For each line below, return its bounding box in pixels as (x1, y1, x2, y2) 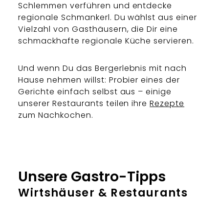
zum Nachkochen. (18, 109, 93, 121)
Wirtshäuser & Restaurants (18, 185, 188, 201)
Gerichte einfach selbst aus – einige (18, 86, 172, 98)
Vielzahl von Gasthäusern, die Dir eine (18, 23, 178, 35)
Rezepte (150, 98, 185, 109)
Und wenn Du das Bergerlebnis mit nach (18, 63, 187, 74)
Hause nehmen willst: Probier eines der (18, 74, 180, 86)
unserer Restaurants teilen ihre (18, 98, 150, 109)
